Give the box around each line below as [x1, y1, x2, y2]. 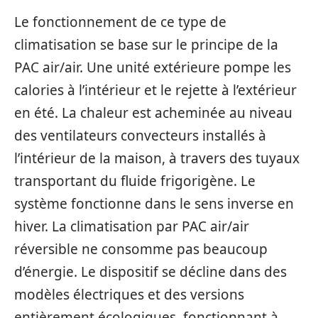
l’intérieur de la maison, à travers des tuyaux [14, 148, 300, 168]
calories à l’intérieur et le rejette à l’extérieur [14, 80, 297, 99]
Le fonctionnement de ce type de [14, 12, 226, 31]
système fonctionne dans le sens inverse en [14, 194, 294, 213]
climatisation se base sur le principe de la [14, 35, 278, 54]
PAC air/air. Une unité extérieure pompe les [14, 57, 291, 77]
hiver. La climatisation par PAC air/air [14, 216, 249, 236]
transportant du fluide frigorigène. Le [14, 171, 256, 190]
